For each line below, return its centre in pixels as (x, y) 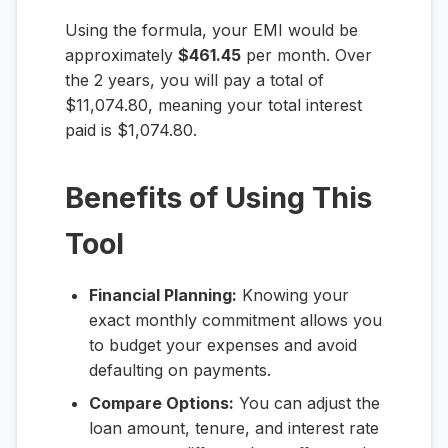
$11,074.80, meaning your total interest (213, 105)
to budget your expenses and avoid (223, 345)
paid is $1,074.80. (131, 130)
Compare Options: (161, 403)
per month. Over (306, 55)
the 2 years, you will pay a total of (194, 80)
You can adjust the (307, 403)
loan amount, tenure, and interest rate (234, 428)
